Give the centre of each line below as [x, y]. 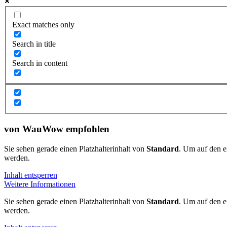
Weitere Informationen [40, 184]
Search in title [34, 44]
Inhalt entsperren [31, 175]
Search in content [40, 63]
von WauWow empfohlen [57, 129]
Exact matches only [43, 24]
